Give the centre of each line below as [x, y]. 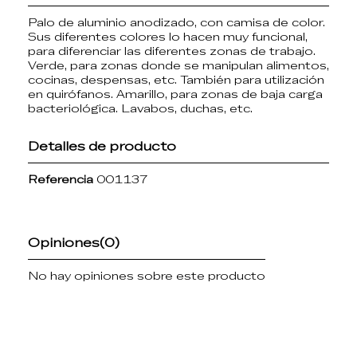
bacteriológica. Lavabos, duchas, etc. [140, 108]
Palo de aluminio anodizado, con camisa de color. [177, 22]
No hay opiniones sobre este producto [147, 276]
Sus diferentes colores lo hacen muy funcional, [168, 37]
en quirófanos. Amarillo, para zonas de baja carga [175, 94]
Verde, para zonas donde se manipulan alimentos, [178, 65]
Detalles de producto [102, 146]
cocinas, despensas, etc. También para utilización [176, 80]
